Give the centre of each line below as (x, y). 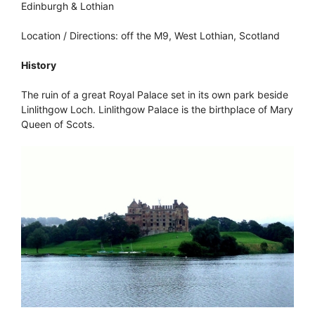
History (39, 65)
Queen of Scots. (58, 124)
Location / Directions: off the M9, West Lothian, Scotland (150, 35)
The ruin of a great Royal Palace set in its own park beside (155, 94)
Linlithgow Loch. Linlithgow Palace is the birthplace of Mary (157, 109)
